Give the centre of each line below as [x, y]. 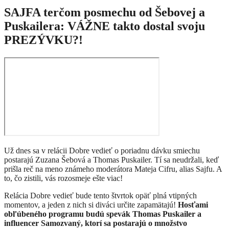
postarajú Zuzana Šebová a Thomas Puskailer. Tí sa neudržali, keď [111, 160]
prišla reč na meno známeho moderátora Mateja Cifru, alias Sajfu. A [113, 169]
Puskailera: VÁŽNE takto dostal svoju [105, 26]
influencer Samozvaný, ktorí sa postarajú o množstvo [96, 223]
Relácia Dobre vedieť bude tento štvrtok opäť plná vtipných [100, 196]
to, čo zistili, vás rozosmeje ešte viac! [63, 178]
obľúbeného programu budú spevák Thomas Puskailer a [103, 214]
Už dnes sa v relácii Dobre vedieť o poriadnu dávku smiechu [102, 151]
